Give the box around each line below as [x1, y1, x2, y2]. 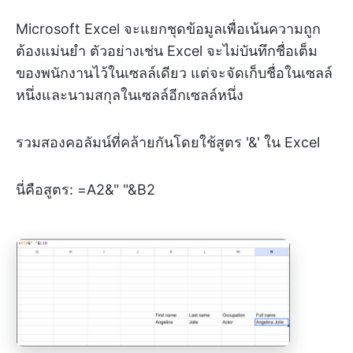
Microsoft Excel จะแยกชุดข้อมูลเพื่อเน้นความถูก [16, 20, 321, 37]
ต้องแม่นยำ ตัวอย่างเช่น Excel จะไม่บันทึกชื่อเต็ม [16, 42, 318, 59]
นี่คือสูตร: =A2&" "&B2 [16, 180, 155, 198]
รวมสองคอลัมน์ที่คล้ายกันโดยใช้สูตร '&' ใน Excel [16, 133, 320, 150]
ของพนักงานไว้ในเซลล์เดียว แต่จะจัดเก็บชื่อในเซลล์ [16, 64, 333, 81]
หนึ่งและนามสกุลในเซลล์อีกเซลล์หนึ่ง [16, 86, 243, 103]
